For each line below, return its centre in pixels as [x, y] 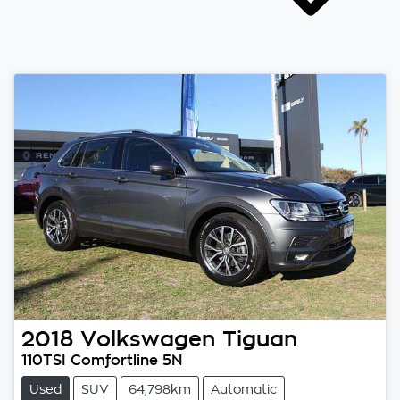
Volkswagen [148, 338]
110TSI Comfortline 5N [102, 359]
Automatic [244, 389]
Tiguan [260, 338]
